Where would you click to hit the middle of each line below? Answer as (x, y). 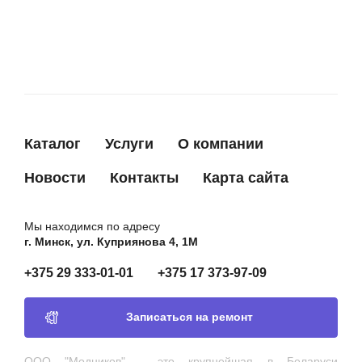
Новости (55, 178)
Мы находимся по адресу (92, 226)
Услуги (129, 144)
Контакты (144, 178)
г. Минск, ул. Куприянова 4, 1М (111, 242)
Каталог (53, 144)
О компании (221, 144)
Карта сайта (246, 178)
